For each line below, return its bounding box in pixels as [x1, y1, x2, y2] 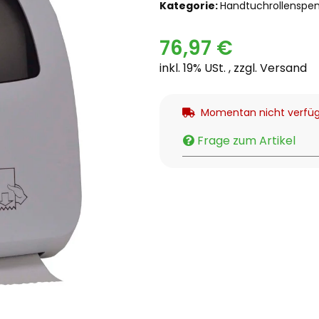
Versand [260, 60, 307, 77]
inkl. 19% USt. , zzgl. [159, 60, 260, 77]
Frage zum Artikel [197, 132, 296, 150]
